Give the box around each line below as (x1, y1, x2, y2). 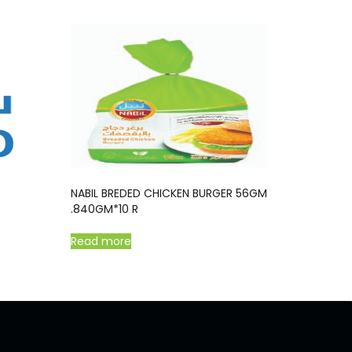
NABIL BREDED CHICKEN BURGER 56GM (71, 185, 268, 201)
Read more (71, 233, 132, 249)
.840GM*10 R (71, 200, 139, 217)
